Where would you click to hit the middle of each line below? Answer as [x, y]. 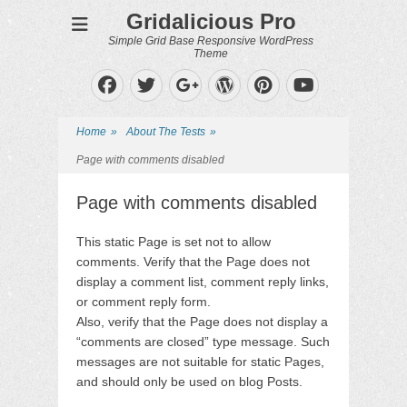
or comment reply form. [144, 302]
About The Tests [166, 132]
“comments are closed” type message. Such [203, 342]
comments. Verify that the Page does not [193, 262]
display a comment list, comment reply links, [203, 282]
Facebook [167, 84]
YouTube [350, 102]
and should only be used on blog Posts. [189, 382]
